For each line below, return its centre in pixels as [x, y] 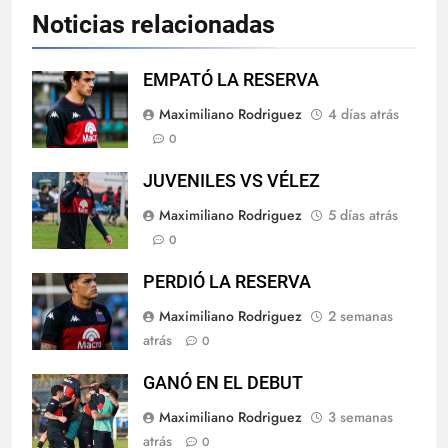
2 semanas [360, 315]
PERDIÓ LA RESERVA [227, 281]
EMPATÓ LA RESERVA [231, 79]
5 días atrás [363, 214]
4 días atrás [363, 113]
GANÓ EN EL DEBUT [223, 382]
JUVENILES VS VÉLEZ [231, 180]
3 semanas [360, 416]
